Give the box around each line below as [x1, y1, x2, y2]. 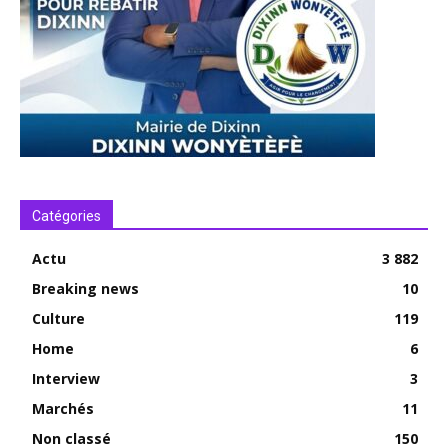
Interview [32, 369, 100, 389]
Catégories [32, 208, 101, 225]
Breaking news [32, 279, 139, 299]
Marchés [32, 399, 94, 419]
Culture [32, 309, 85, 329]
